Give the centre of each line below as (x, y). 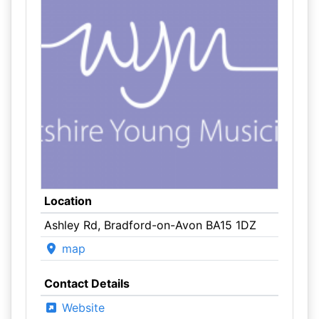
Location (68, 201)
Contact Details (87, 283)
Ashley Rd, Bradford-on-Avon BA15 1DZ (150, 225)
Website (81, 308)
